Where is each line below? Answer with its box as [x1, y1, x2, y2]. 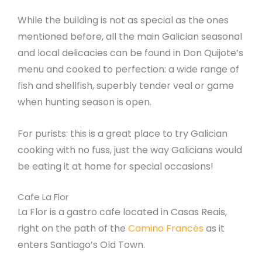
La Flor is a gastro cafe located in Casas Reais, [18, 205, 227, 219]
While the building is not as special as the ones [18, 13, 229, 27]
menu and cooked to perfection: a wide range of [18, 63, 239, 77]
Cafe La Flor [18, 191, 68, 204]
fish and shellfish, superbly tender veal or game [18, 79, 234, 93]
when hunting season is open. [18, 95, 151, 109]
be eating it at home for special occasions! [18, 159, 213, 173]
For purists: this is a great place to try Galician [18, 126, 227, 140]
